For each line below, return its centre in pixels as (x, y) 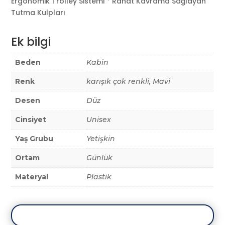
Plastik (99, 177)
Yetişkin (101, 139)
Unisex (99, 120)
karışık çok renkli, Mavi (129, 82)
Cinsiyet (31, 120)
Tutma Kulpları (38, 13)
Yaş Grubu (34, 139)
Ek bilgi (31, 42)
